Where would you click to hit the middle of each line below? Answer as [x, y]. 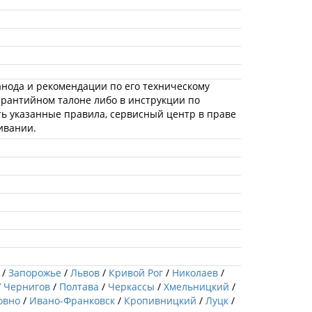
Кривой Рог [136, 272]
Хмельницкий [196, 286]
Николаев [195, 272]
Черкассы [131, 286]
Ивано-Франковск [72, 300]
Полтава [79, 286]
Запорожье [35, 272]
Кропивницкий [160, 300]
